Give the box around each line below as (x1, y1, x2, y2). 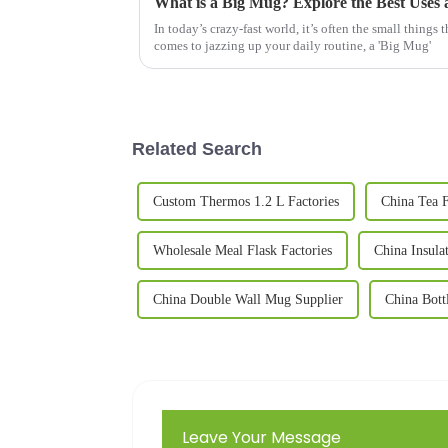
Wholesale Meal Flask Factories (153, 242, 332, 258)
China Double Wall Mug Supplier (153, 291, 343, 307)
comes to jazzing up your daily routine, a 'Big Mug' (154, 37, 431, 53)
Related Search (132, 138, 262, 159)
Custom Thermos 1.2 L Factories (153, 193, 339, 209)
